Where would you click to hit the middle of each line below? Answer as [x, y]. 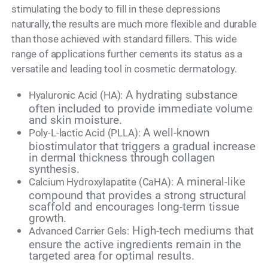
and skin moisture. [75, 120]
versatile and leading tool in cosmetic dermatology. [124, 68]
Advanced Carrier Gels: [79, 231]
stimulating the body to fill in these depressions [116, 9]
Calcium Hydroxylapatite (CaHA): [101, 182]
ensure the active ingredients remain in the [135, 244]
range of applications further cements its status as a [127, 54]
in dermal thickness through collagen [121, 157]
